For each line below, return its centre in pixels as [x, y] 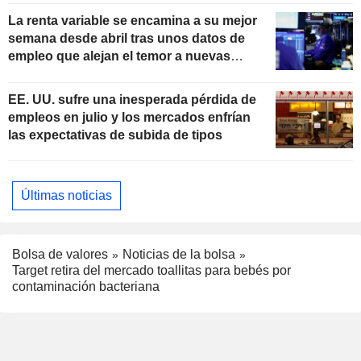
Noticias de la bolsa [179, 254]
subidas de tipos [59, 73]
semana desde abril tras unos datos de [127, 38]
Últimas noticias [66, 195]
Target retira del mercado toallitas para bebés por [151, 271]
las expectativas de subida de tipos [115, 135]
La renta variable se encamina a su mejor [133, 20]
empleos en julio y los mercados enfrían [129, 117]
